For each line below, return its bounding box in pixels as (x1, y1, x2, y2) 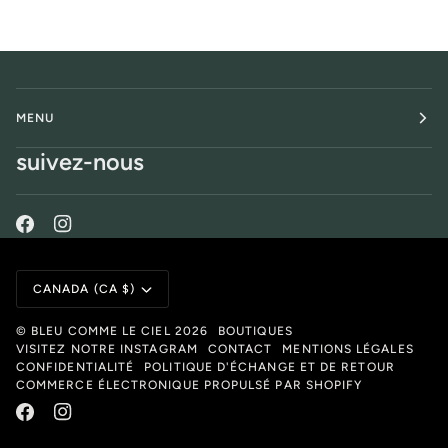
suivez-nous (16, 147, 144, 176)
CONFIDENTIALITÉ (16, 360, 135, 375)
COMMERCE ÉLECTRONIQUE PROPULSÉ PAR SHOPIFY (16, 378, 363, 393)
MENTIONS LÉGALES (282, 342, 414, 357)
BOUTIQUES (218, 324, 293, 339)
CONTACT (207, 342, 273, 357)
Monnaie (15, 258, 120, 292)
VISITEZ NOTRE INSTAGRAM (16, 342, 198, 357)
